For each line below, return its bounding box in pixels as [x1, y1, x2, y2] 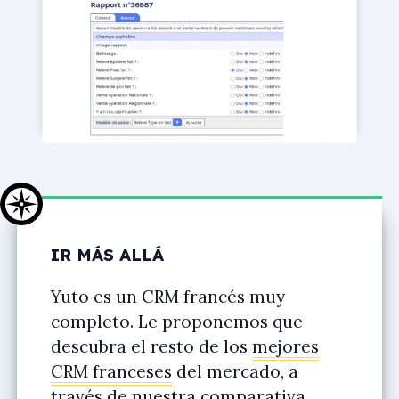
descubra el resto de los [51, 335, 252, 357]
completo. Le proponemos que [51, 310, 303, 332]
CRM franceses [51, 360, 172, 382]
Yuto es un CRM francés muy [51, 285, 285, 307]
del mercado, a [172, 360, 298, 382]
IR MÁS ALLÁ [51, 243, 164, 265]
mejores [252, 335, 319, 357]
